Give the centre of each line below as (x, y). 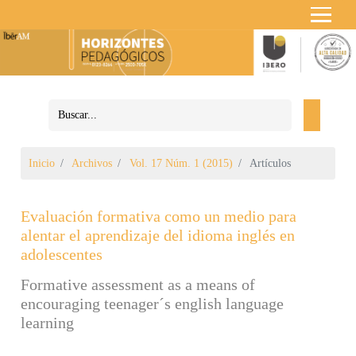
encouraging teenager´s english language (153, 303)
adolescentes (62, 254)
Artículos (269, 163)
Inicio (42, 163)
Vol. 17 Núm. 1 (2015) (182, 163)
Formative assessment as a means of (138, 284)
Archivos (92, 163)
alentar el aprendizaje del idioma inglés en (158, 235)
